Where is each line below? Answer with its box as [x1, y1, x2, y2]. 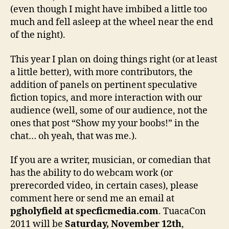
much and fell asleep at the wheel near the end [10, 16, 213, 29]
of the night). [10, 29, 65, 41]
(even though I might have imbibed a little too [10, 4, 207, 16]
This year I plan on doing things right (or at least [10, 53, 217, 65]
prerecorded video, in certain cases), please [10, 180, 198, 192]
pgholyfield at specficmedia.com [10, 205, 158, 218]
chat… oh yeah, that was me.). [10, 130, 137, 142]
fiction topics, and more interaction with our [10, 91, 202, 104]
